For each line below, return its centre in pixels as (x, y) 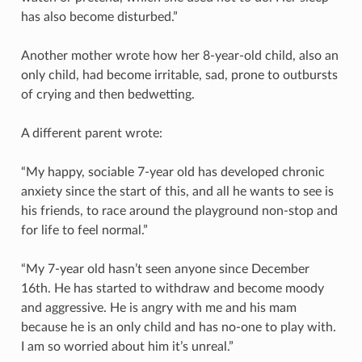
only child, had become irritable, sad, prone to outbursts (179, 75)
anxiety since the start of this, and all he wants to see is (177, 191)
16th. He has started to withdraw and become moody (172, 288)
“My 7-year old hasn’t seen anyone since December (165, 269)
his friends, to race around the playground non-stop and (179, 210)
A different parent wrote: (91, 133)
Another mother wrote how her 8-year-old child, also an (179, 55)
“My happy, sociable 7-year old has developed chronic (173, 172)
